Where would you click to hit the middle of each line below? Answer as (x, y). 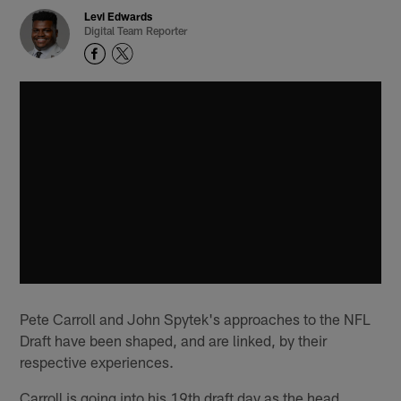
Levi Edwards (119, 17)
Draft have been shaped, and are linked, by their (174, 340)
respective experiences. (97, 361)
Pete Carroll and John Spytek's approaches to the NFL (196, 318)
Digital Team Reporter (136, 31)
